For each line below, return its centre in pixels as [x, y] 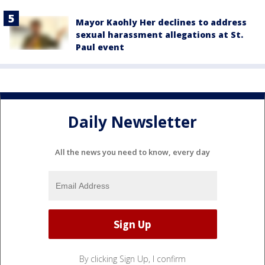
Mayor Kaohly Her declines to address [161, 22]
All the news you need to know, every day [132, 152]
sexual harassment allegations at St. [159, 35]
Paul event [100, 47]
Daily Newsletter [132, 122]
